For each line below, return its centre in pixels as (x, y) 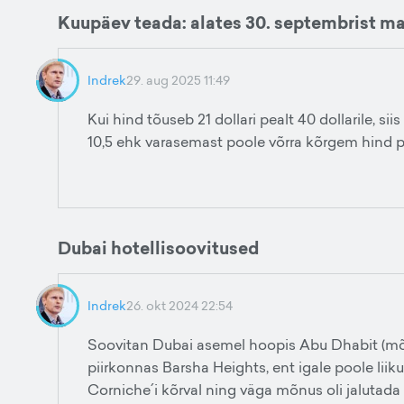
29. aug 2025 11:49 (178, 80)
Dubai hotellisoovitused (158, 248)
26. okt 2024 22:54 (179, 305)
